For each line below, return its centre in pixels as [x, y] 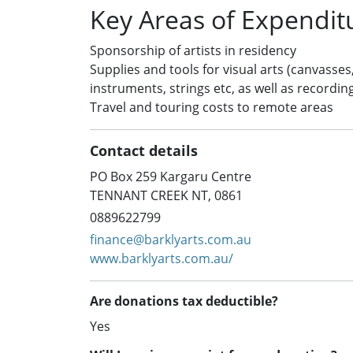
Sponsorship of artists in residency [193, 51]
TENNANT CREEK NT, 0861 [166, 196]
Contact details [144, 151]
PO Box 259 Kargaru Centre [171, 177]
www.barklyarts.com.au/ [162, 259]
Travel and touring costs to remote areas [212, 108]
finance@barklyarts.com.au [171, 240]
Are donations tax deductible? [184, 301]
